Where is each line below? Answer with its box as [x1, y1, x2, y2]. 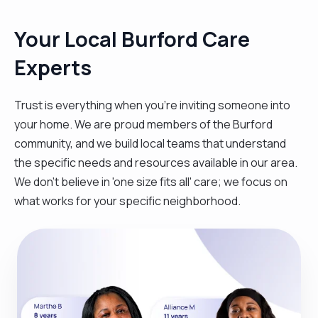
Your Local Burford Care [14, 24, 250, 53]
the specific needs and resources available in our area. [14, 154, 297, 170]
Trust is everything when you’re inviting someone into [14, 97, 290, 113]
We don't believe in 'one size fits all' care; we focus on [14, 173, 287, 190]
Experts [14, 53, 92, 82]
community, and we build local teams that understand [14, 135, 286, 151]
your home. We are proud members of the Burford [14, 116, 273, 132]
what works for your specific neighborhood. [14, 192, 241, 209]
